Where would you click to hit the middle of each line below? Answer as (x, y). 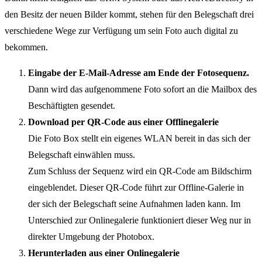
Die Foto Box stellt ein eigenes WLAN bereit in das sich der (139, 139)
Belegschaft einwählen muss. (82, 155)
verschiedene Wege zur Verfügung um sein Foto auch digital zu (121, 31)
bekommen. (26, 47)
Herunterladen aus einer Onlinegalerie (104, 253)
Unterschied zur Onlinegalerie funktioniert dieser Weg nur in (139, 220)
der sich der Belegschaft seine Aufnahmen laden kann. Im (134, 204)
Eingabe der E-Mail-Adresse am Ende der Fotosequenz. (139, 73)
